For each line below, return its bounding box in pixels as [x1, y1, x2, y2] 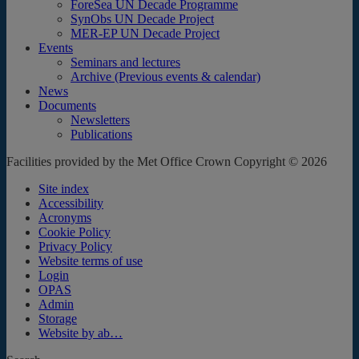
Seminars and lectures [71, 54, 180, 69]
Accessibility [38, 196, 103, 210]
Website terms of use [38, 253, 143, 268]
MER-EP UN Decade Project [71, 26, 220, 40]
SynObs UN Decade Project [71, 11, 214, 26]
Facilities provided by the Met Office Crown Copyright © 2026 [6, 154, 327, 168]
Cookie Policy [38, 224, 111, 239]
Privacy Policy [38, 239, 112, 253]
